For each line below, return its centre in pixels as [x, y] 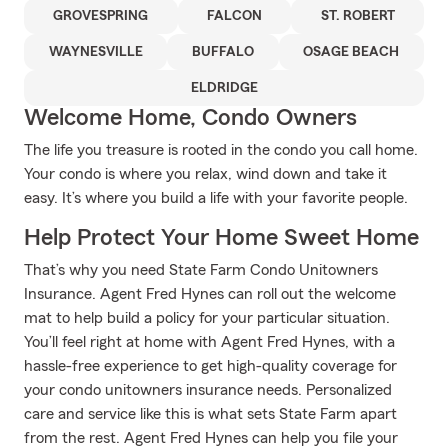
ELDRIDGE [224, 88]
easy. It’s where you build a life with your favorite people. [216, 198]
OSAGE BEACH [351, 52]
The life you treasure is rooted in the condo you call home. [221, 150]
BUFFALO [222, 52]
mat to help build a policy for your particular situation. [207, 318]
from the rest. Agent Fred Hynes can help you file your [211, 438]
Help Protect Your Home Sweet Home [221, 238]
